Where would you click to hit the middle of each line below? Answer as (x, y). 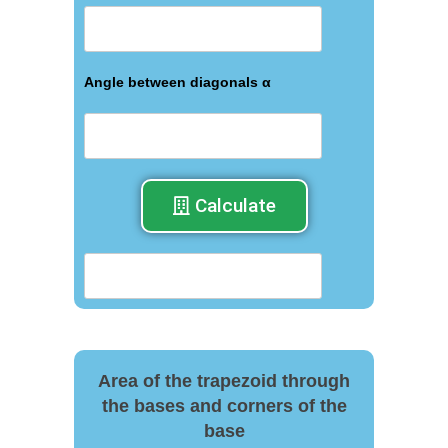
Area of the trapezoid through (224, 380)
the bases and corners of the (224, 405)
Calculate (235, 205)
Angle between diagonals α (177, 81)
